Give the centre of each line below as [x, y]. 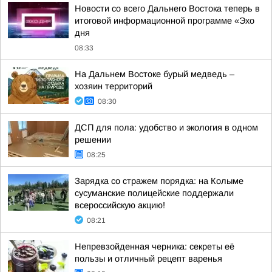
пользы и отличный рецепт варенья [148, 259]
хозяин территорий [114, 86]
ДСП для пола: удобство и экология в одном [166, 127]
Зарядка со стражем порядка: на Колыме [159, 181]
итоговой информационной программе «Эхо [165, 21]
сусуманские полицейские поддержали [154, 193]
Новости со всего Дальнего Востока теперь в [167, 8]
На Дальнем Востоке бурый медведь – [155, 74]
